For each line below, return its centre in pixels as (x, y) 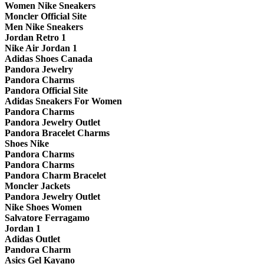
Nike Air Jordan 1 (41, 48)
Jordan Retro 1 (35, 38)
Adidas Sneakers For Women (63, 101)
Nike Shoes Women (43, 207)
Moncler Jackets (37, 186)
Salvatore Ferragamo (47, 218)
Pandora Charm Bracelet (55, 176)
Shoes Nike (27, 144)
